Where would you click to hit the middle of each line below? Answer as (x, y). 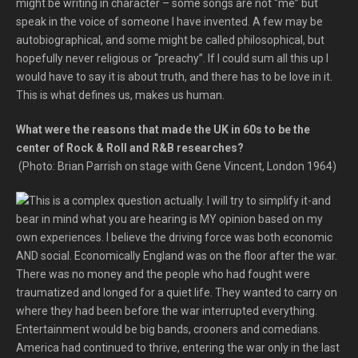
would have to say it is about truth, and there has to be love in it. (174, 77)
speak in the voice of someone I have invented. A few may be (169, 22)
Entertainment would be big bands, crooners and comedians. (168, 329)
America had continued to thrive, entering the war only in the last (178, 348)
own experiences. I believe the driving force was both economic (174, 237)
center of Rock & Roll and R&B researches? (159, 148)
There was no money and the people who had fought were (163, 274)
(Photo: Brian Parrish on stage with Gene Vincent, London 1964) (177, 166)
